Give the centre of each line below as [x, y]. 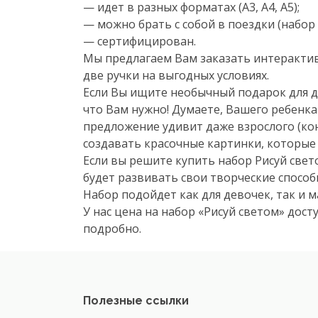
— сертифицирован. [139, 41]
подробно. [112, 229]
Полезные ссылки [136, 301]
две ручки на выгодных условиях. [176, 75]
